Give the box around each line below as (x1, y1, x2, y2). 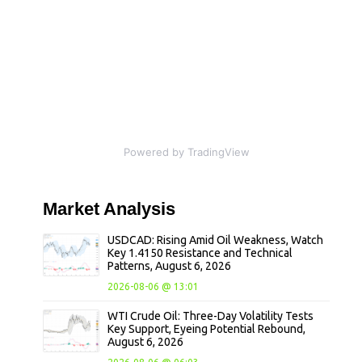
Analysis (103, 199, 176, 220)
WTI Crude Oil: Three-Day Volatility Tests (107, 309, 314, 323)
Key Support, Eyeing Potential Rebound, (107, 322, 306, 336)
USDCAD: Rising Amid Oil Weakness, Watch (107, 234, 324, 247)
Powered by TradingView (123, 145, 250, 159)
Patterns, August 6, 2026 (107, 259, 232, 273)
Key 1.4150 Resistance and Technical (107, 246, 293, 260)
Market (43, 199, 104, 220)
